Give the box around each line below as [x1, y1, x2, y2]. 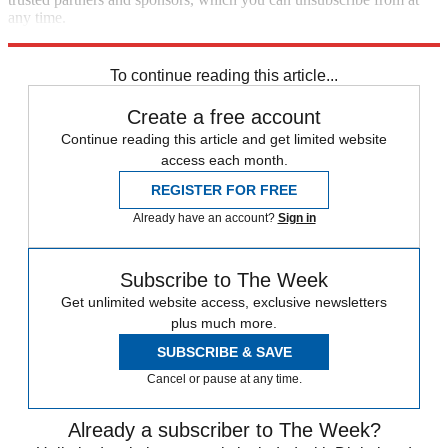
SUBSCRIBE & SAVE [156, 344, 292, 361]
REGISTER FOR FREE [151, 182, 297, 199]
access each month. [160, 152, 288, 169]
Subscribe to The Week [120, 269, 328, 292]
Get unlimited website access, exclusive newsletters [61, 294, 387, 311]
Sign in [277, 211, 316, 226]
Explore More [8, 27, 96, 45]
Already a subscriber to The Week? [67, 419, 381, 442]
